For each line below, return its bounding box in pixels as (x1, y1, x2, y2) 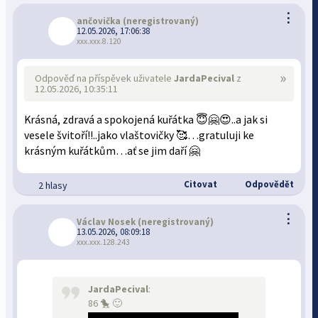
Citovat (181, 178, 217, 190)
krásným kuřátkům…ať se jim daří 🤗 (24, 144, 201, 158)
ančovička (77, 15, 121, 27)
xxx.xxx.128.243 (77, 237, 131, 247)
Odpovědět (242, 178, 294, 190)
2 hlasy (38, 179, 68, 192)
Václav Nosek (77, 216, 136, 228)
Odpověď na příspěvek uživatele (35, 72, 175, 84)
